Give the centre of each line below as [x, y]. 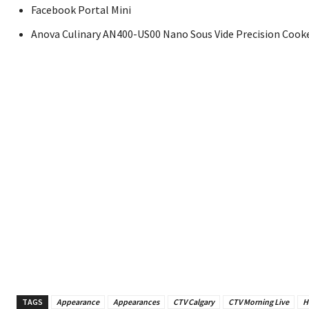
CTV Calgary [194, 302]
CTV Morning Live [259, 302]
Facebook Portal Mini [81, 10]
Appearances [136, 302]
